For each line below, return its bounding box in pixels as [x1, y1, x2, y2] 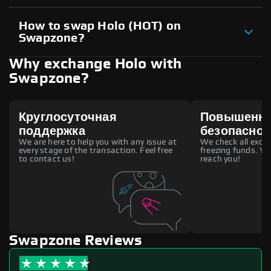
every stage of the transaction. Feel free [19, 146, 173, 155]
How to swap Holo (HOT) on [19, 19, 181, 32]
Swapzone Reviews [9, 233, 143, 248]
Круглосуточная [19, 111, 117, 123]
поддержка [19, 125, 85, 137]
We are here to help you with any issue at [19, 137, 177, 146]
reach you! [200, 154, 240, 163]
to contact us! [19, 154, 74, 163]
